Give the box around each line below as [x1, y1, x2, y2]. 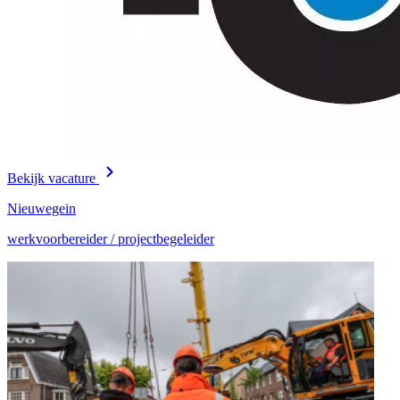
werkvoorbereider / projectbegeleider [7, 230, 214, 246]
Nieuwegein [7, 200, 76, 216]
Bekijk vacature [7, 170, 99, 186]
